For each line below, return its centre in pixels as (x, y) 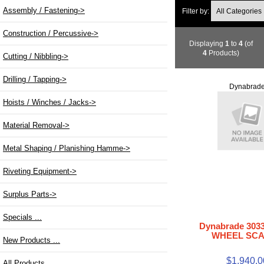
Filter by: (196, 11)
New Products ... (32, 240)
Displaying (207, 44)
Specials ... (22, 217)
